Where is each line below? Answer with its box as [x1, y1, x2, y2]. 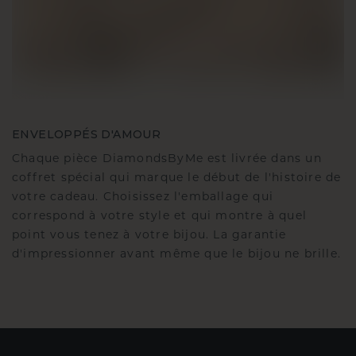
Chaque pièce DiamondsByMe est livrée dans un [12, 153, 322, 166]
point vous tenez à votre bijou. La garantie [12, 230, 287, 242]
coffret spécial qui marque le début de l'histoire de [12, 172, 342, 185]
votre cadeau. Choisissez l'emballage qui [12, 192, 274, 204]
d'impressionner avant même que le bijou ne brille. [12, 249, 342, 261]
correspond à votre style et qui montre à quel [12, 211, 308, 223]
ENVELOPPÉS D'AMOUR [12, 127, 161, 142]
